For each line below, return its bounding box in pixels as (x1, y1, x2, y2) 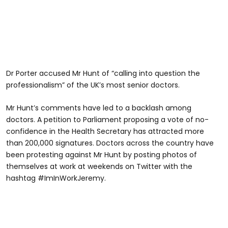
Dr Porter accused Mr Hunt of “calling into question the (6, 68, 200, 78)
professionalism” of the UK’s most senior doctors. (6, 79, 180, 90)
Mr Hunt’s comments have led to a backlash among (6, 102, 191, 113)
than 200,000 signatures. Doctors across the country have (6, 137, 214, 148)
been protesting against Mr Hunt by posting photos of (6, 149, 197, 160)
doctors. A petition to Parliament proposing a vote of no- (6, 114, 209, 125)
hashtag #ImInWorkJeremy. (6, 173, 106, 183)
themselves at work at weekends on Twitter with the (6, 161, 192, 172)
